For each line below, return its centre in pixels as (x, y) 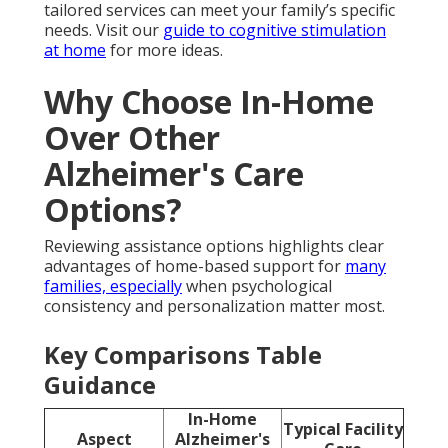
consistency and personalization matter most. (214, 305)
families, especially (113, 285)
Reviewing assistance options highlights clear (214, 245)
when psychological (257, 285)
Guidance (100, 384)
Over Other (132, 137)
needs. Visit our (103, 29)
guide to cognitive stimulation (274, 29)
